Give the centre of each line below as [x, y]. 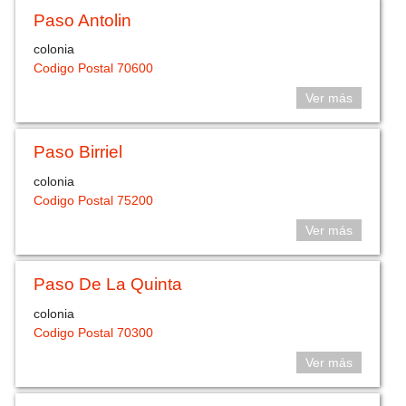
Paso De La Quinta [108, 285]
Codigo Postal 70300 [94, 332]
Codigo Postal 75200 [94, 200]
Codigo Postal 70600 [94, 68]
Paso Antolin [83, 20]
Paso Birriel [78, 152]
